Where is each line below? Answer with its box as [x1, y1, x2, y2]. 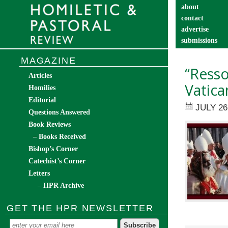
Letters [28, 169, 50, 177]
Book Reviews [28, 121, 71, 128]
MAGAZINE [21, 55, 76, 66]
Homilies [28, 84, 55, 92]
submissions [181, 37, 217, 44]
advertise [181, 25, 209, 33]
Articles [28, 72, 52, 79]
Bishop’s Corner [28, 145, 78, 153]
